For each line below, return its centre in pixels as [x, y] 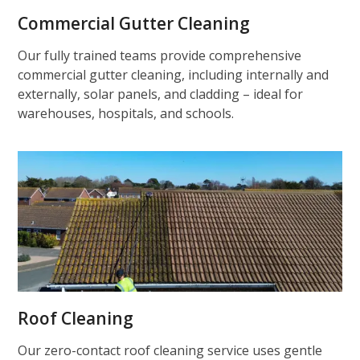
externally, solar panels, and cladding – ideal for [161, 94]
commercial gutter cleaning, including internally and [174, 74]
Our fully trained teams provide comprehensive [160, 55]
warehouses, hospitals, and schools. [126, 113]
